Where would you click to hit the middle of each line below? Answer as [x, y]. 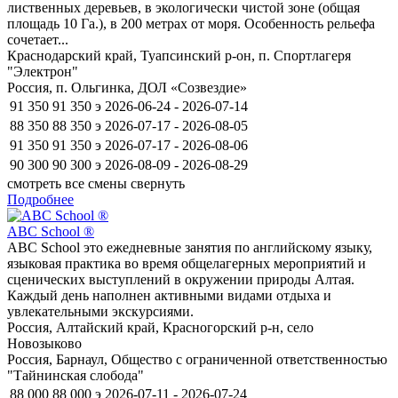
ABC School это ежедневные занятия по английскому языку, [190, 247]
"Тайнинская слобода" [76, 375]
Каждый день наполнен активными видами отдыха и [169, 295]
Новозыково [44, 343]
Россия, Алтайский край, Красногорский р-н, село [160, 327]
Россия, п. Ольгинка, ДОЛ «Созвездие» [127, 87]
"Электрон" [43, 71]
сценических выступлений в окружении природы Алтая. [181, 279]
